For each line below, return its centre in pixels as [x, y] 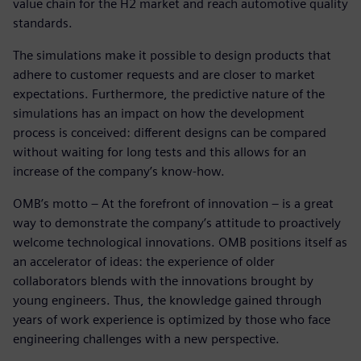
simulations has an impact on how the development [159, 113]
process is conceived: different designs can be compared [170, 132]
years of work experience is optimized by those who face [172, 319]
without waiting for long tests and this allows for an [160, 151]
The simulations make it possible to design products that [172, 55]
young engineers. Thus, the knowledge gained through [167, 300]
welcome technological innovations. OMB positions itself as [180, 242]
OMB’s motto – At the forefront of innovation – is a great [173, 203]
